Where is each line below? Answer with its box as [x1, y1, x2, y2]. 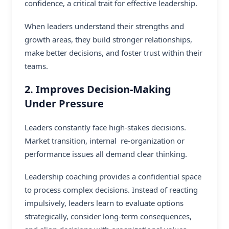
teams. [25, 61, 48, 72]
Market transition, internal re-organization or [25, 135, 185, 146]
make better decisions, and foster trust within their [25, 48, 202, 58]
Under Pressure [25, 96, 104, 110]
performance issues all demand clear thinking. [25, 148, 187, 159]
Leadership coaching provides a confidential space [25, 171, 201, 182]
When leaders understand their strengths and [25, 21, 184, 32]
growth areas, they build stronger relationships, [25, 34, 192, 45]
